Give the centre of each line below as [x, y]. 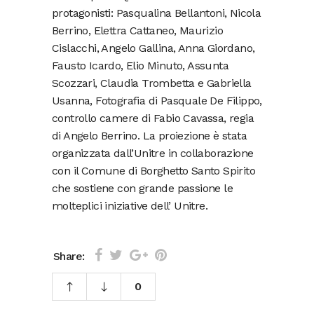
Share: [69, 256]
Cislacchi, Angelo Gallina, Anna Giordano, [153, 48]
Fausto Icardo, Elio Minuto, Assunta [140, 66]
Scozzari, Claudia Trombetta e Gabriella [152, 83]
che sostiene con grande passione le [142, 189]
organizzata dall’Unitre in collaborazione [153, 153]
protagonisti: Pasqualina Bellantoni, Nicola [157, 13]
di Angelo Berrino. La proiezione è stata [149, 136]
